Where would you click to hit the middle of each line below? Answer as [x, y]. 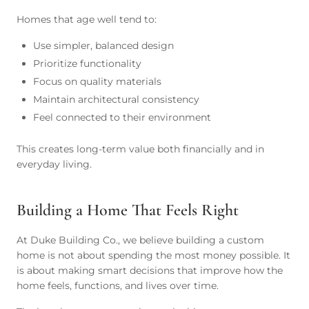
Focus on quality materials [97, 81]
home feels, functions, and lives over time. [118, 286]
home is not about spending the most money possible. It [153, 255]
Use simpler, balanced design [103, 46]
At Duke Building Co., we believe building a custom [140, 240]
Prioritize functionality [87, 63]
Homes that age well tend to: [87, 19]
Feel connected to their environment [122, 117]
